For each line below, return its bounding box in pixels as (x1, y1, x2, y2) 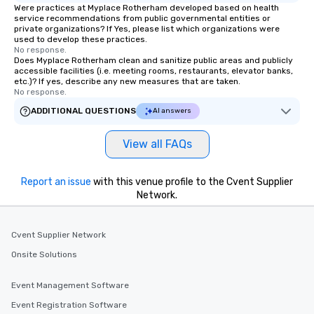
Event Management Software (11, 280, 129, 290)
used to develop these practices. (14, 34, 147, 44)
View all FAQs (122, 137, 192, 151)
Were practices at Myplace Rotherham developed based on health (14, 3, 279, 13)
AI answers (153, 107, 191, 115)
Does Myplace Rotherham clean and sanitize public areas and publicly (14, 55, 293, 65)
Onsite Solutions (11, 250, 77, 259)
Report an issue (21, 176, 91, 188)
